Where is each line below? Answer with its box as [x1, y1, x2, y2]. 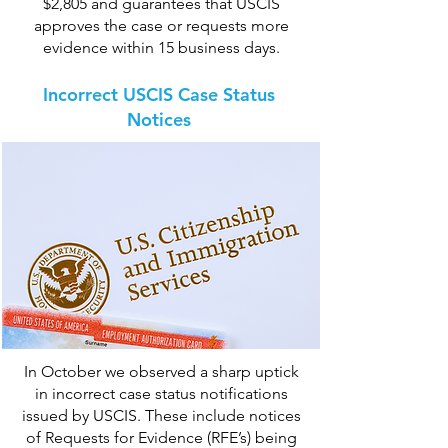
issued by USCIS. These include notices [21, 406, 301, 425]
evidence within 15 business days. [42, 38, 280, 57]
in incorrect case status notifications [34, 384, 288, 403]
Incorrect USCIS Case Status [43, 83, 275, 106]
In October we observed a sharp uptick [23, 362, 299, 381]
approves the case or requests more [33, 16, 289, 35]
